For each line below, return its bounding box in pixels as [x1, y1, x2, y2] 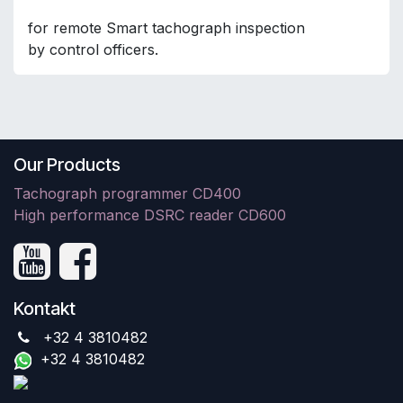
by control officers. [28, 40, 158, 59]
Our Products [13, 154, 121, 176]
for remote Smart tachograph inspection [28, 19, 305, 38]
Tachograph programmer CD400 [13, 184, 241, 203]
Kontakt [13, 298, 76, 320]
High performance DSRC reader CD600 [13, 206, 286, 225]
